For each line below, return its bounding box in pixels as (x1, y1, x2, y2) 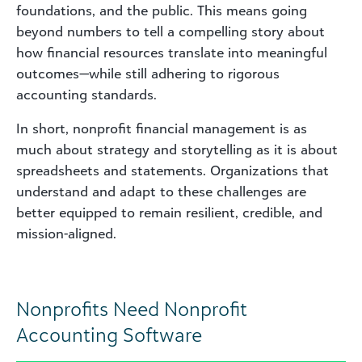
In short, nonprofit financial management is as (16, 120, 307, 137)
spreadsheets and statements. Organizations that (16, 162, 329, 179)
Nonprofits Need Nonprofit (16, 296, 247, 321)
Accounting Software (16, 322, 202, 347)
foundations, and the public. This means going (16, 2, 307, 19)
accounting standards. (16, 86, 157, 103)
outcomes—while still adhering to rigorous (16, 65, 280, 82)
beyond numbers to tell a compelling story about (16, 23, 325, 40)
